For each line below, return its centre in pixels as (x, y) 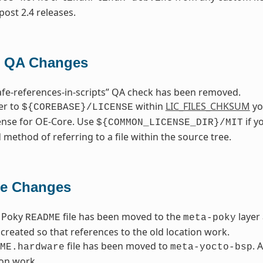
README (43, 218)
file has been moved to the (122, 217)
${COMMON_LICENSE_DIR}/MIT (169, 123)
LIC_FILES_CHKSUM (208, 107)
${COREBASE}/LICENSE (77, 108)
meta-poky (209, 218)
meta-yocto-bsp (211, 247)
